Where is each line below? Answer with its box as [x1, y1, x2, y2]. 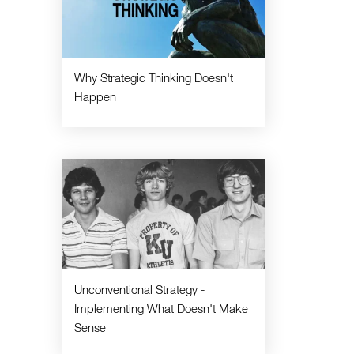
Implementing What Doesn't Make [73, 303, 248, 315]
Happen [73, 91, 116, 104]
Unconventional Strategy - [73, 284, 205, 296]
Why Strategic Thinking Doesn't [73, 72, 233, 85]
